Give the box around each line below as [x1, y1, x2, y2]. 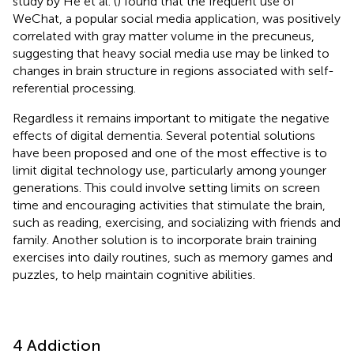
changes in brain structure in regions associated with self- [13, 62, 334, 78]
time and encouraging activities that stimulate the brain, [13, 197, 326, 213]
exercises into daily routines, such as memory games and [13, 249, 333, 265]
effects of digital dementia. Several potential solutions [13, 127, 315, 143]
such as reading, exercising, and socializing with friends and [13, 214, 341, 230]
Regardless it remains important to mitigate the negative [13, 110, 330, 126]
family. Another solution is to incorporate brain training [13, 232, 317, 247]
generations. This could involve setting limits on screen [13, 179, 320, 195]
